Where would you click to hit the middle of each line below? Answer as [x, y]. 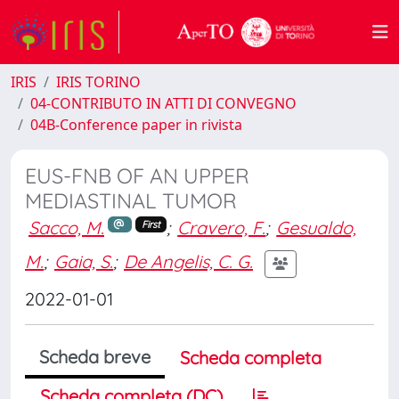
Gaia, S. [84, 262]
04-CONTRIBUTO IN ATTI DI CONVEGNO [163, 103]
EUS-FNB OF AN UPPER [137, 176]
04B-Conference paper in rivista [136, 125]
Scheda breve [95, 356]
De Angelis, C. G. [188, 262]
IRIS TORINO [98, 82]
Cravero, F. [222, 228]
